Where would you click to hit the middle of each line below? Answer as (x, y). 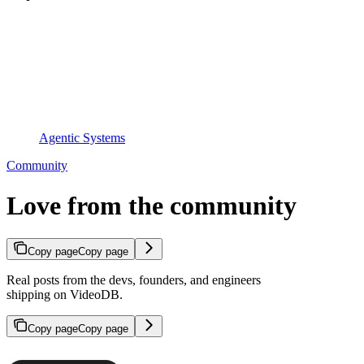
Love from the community (152, 205)
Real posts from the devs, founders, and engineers (134, 280)
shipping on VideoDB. (65, 295)
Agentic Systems (82, 138)
